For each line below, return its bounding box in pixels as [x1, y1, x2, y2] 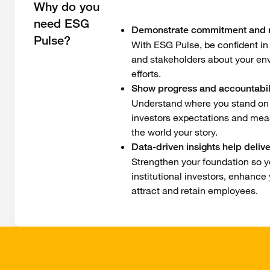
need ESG [34, 16, 89, 31]
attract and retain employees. [131, 184, 258, 197]
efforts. [131, 67, 161, 80]
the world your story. [131, 126, 218, 139]
